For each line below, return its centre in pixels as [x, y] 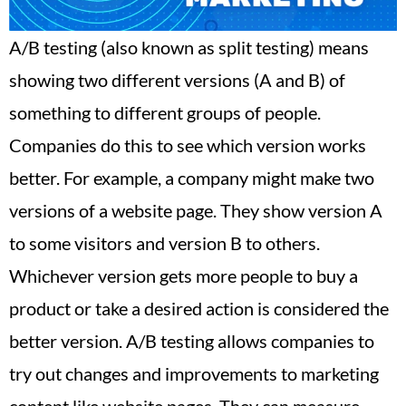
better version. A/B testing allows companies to [192, 340]
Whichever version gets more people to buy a [184, 275]
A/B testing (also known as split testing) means [189, 47]
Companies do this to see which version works [188, 145]
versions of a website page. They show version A [196, 210]
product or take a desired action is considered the [199, 308]
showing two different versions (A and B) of [177, 79]
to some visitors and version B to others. [164, 242]
